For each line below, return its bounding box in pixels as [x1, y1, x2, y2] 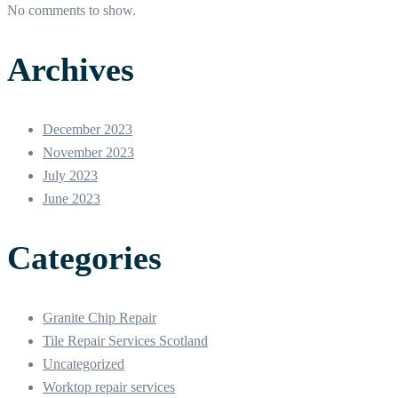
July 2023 [43, 167, 98, 183]
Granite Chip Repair [43, 309, 156, 325]
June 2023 [43, 190, 100, 206]
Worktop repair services [43, 378, 175, 394]
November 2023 [43, 144, 134, 160]
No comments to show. [7, 2, 136, 18]
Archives [7, 51, 134, 89]
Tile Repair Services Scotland [43, 332, 208, 348]
